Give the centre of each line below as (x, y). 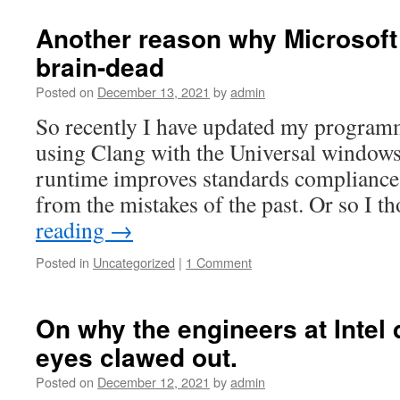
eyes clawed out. (137, 357)
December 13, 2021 (154, 92)
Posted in (62, 262)
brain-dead (100, 67)
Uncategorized (134, 262)
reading (73, 229)
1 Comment (219, 262)
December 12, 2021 (154, 382)
